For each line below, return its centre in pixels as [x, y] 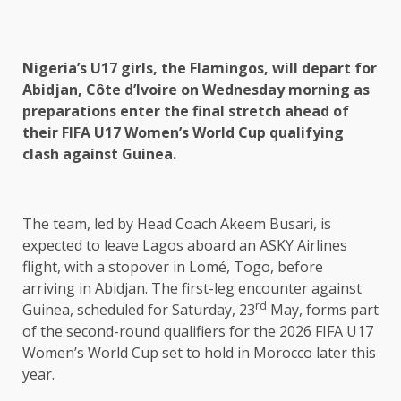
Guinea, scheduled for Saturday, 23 [139, 310]
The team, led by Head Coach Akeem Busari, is [177, 224]
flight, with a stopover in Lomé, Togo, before [173, 267]
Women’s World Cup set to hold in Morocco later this [199, 353]
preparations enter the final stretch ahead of [186, 111]
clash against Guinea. [99, 154]
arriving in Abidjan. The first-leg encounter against [192, 288]
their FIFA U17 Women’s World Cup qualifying [183, 132]
